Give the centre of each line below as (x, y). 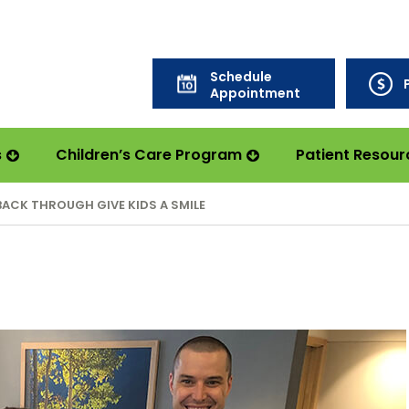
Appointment (255, 92)
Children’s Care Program (149, 155)
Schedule (241, 76)
